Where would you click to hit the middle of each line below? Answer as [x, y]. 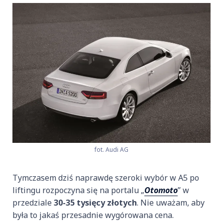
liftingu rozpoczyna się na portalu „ [78, 190]
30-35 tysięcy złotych [95, 203]
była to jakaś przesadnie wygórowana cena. [93, 215]
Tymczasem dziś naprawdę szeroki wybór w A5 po [106, 178]
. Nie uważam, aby [171, 203]
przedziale [33, 203]
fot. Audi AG [111, 150]
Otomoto [161, 190]
